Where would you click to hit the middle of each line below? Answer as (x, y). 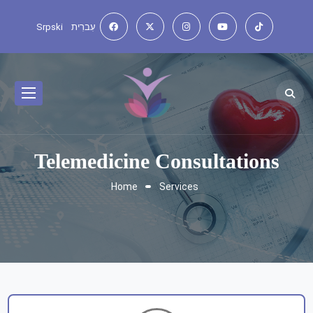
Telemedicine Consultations (156, 161)
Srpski (49, 27)
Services (179, 186)
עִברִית (83, 27)
